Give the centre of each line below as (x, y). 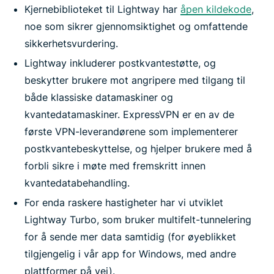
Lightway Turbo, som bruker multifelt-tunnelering (138, 220)
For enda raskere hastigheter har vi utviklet (124, 203)
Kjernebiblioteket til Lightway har (102, 9)
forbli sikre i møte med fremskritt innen (115, 166)
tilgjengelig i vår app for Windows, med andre (130, 254)
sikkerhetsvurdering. (71, 44)
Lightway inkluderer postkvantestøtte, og (120, 63)
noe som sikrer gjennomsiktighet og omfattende (136, 27)
